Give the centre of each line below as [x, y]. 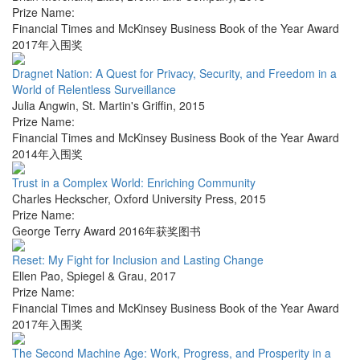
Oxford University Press [174, 199]
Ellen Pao [36, 276]
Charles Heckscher [60, 199]
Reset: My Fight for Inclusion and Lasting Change [138, 260]
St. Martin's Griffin [127, 106]
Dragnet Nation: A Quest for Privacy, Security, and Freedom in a [174, 74]
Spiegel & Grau [105, 276]
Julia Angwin [44, 106]
